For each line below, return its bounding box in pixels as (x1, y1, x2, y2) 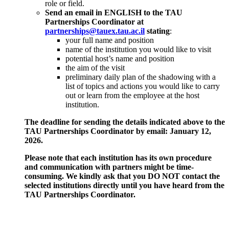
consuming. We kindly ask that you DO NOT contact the (25, 172, 220, 181)
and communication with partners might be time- (25, 163, 194, 172)
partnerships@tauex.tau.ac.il (45, 27, 145, 36)
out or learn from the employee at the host (65, 91, 199, 100)
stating (145, 27, 170, 36)
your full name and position (65, 36, 154, 45)
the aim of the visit (65, 63, 125, 73)
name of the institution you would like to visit (65, 45, 211, 54)
